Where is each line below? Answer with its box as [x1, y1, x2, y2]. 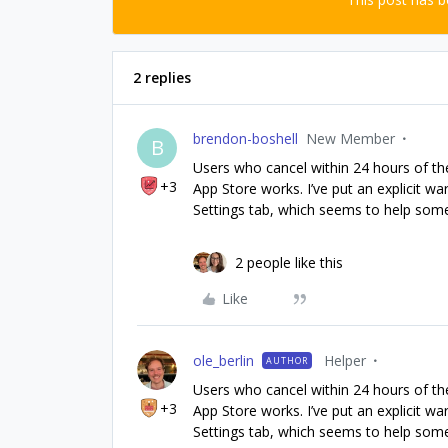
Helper [324, 351, 366, 371]
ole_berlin [193, 351, 254, 371]
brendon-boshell [193, 129, 298, 149]
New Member [306, 129, 395, 149]
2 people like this [235, 253, 343, 273]
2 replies [133, 68, 191, 88]
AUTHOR [266, 354, 308, 368]
